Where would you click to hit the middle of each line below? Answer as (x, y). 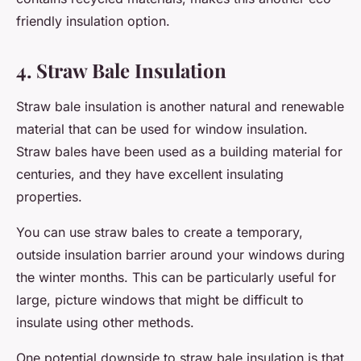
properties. (49, 197)
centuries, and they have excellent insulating (150, 174)
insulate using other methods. (105, 323)
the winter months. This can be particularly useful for (176, 278)
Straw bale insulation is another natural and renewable (180, 107)
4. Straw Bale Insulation (121, 71)
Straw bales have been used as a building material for (179, 152)
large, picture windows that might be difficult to (160, 300)
